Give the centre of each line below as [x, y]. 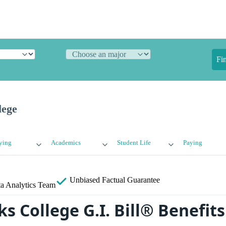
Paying [192, 143]
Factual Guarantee [131, 180]
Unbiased [85, 180]
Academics [66, 143]
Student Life [134, 143]
